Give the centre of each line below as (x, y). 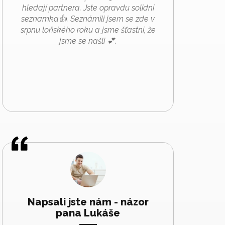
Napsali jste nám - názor (88, 202)
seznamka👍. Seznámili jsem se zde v (88, 19)
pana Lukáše (88, 213)
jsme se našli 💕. (88, 41)
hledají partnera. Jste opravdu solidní (88, 8)
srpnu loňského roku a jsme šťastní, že (88, 30)
